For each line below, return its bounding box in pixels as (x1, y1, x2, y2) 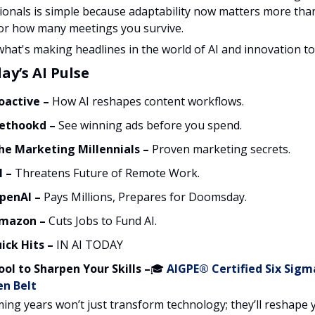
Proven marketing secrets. (152, 141, 290, 157)
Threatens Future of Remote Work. (15, 165, 200, 181)
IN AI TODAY (56, 236, 123, 252)
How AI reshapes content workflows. (49, 93, 244, 109)
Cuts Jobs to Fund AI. (49, 212, 157, 229)
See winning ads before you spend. (56, 117, 242, 133)
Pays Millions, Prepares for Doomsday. (44, 188, 247, 205)
